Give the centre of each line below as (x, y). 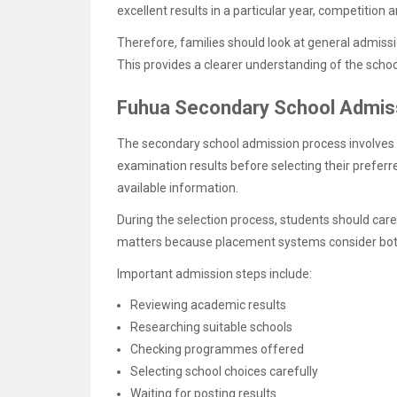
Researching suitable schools (211, 327)
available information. (178, 187)
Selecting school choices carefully (224, 372)
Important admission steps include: (214, 274)
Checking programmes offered (217, 350)
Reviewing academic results (208, 305)
